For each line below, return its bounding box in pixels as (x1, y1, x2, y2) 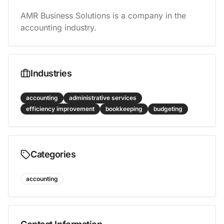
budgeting (153, 105, 182, 112)
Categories (30, 149, 76, 159)
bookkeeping (105, 105, 142, 112)
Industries (30, 68, 72, 78)
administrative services (69, 94, 136, 101)
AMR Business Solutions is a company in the (20, 10, 186, 20)
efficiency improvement (26, 105, 94, 112)
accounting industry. (20, 22, 96, 32)
